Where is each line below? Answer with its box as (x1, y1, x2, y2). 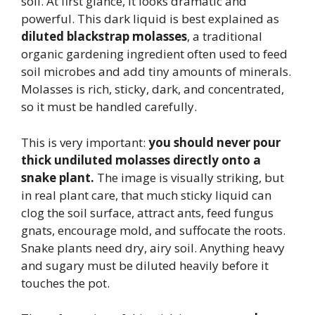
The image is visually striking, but (94, 169, 284, 186)
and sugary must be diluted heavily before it (21, 257, 269, 274)
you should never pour (148, 134, 281, 150)
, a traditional (187, 28, 262, 45)
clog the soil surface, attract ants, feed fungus (21, 204, 274, 221)
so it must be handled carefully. (21, 98, 197, 115)
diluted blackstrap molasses (21, 28, 187, 45)
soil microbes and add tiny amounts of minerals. (21, 63, 291, 80)
